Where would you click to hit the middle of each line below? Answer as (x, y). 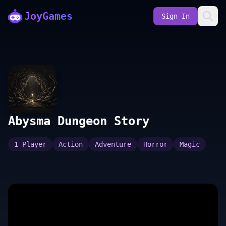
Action (71, 144)
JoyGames (48, 16)
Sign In (176, 16)
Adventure (113, 144)
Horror (155, 144)
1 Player (30, 144)
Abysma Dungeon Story (79, 121)
